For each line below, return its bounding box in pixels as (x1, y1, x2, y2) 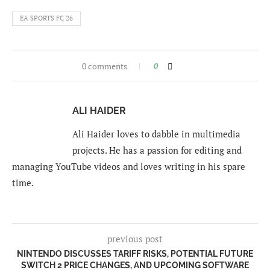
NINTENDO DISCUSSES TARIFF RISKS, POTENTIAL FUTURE (17, 249, 253, 259)
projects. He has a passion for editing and (72, 144, 242, 157)
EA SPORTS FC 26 (20, 14, 73, 23)
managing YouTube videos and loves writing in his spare (12, 160, 245, 173)
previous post (107, 233, 163, 245)
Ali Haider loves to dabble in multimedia (72, 128, 240, 140)
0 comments (81, 60, 127, 72)
